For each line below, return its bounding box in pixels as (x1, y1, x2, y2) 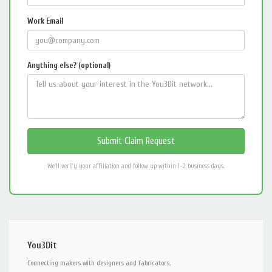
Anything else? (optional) (27, 61, 110, 70)
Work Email (27, 16, 63, 25)
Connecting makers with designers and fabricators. (27, 259, 171, 267)
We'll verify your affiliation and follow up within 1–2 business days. (47, 162, 225, 170)
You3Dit (27, 240, 56, 251)
